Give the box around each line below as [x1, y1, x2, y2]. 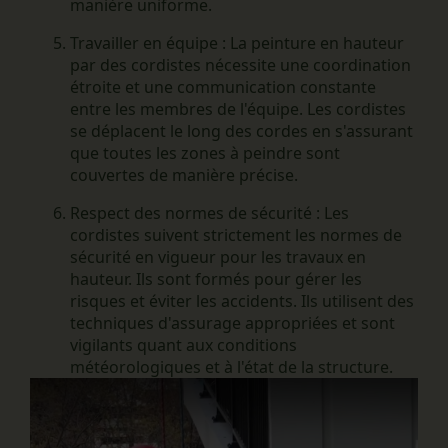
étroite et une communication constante [70, 76, 376, 98]
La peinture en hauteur [230, 32, 404, 54]
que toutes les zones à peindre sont [70, 142, 340, 164]
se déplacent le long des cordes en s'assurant [70, 120, 413, 142]
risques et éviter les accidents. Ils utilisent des [70, 290, 414, 312]
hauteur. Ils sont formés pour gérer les [70, 268, 362, 290]
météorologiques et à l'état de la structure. [70, 356, 393, 378]
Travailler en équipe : [70, 32, 230, 54]
